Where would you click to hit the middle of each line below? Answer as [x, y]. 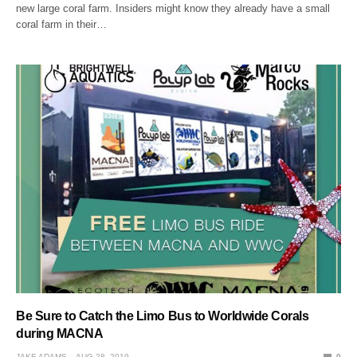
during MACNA [60, 334]
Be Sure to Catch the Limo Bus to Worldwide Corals [163, 316]
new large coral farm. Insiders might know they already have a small [173, 9]
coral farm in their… [62, 25]
